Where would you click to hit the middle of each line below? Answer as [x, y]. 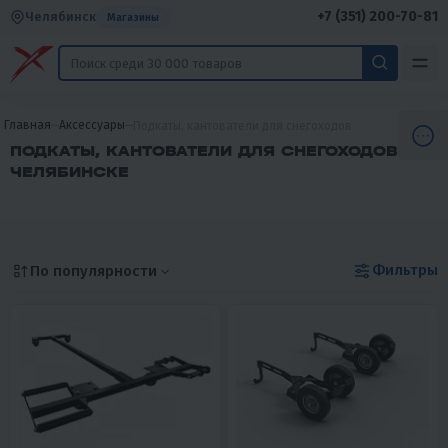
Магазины [133, 17]
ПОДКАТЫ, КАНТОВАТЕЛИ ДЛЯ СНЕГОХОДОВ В [213, 151]
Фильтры [405, 270]
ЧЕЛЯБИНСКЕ [69, 172]
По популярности [93, 270]
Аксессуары [92, 125]
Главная [27, 125]
